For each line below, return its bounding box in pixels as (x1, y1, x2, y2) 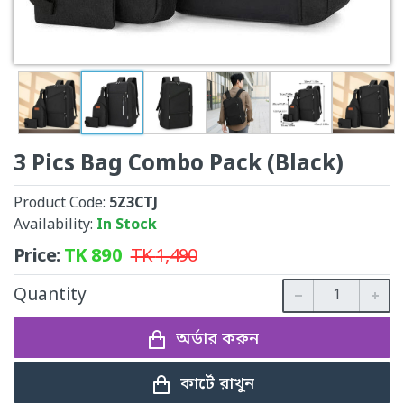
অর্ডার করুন (175, 328, 259, 351)
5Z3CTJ (109, 193, 158, 214)
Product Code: (14, 193, 109, 214)
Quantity (14, 283, 87, 308)
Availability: (14, 215, 96, 235)
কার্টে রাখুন (179, 373, 254, 396)
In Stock (96, 215, 157, 235)
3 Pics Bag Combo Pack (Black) (14, 150, 344, 179)
